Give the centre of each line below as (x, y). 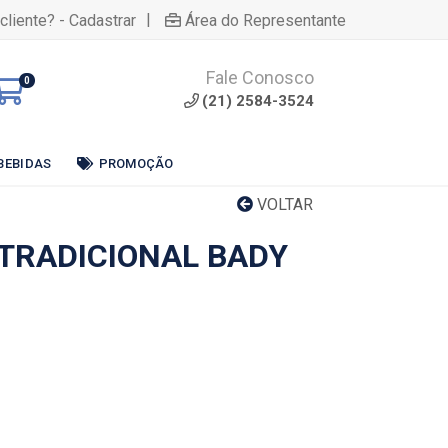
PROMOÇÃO (136, 163)
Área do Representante (265, 20)
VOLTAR (283, 204)
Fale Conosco (260, 77)
